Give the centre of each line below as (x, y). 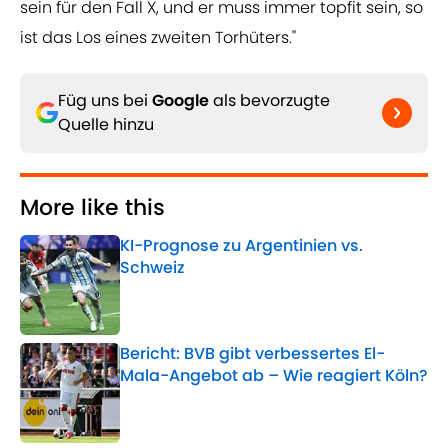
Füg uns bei (105, 101)
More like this (92, 208)
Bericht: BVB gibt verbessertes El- (252, 354)
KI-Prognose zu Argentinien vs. (241, 246)
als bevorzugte (269, 101)
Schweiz (152, 268)
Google (180, 101)
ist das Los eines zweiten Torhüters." (158, 38)
